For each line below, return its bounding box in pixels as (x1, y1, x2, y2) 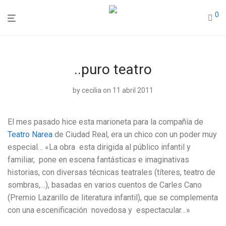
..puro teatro (74, 61, 152, 78)
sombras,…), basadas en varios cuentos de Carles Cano (8, 180, 202, 190)
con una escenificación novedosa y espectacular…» (8, 205, 190, 215)
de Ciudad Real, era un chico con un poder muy (52, 130, 217, 139)
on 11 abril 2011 (103, 86, 153, 94)
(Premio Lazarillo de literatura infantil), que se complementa (8, 193, 218, 202)
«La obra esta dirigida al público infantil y (43, 142, 191, 152)
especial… (8, 142, 43, 152)
